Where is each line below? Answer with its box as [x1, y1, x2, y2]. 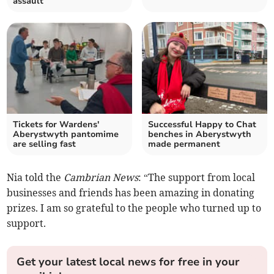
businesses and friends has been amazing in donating [7, 187, 255, 199]
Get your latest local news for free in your [17, 254, 240, 270]
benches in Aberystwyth [148, 128, 251, 141]
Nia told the [7, 171, 64, 184]
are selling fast [13, 138, 76, 150]
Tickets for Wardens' [13, 119, 100, 131]
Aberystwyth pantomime [13, 128, 119, 141]
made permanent [148, 138, 220, 150]
